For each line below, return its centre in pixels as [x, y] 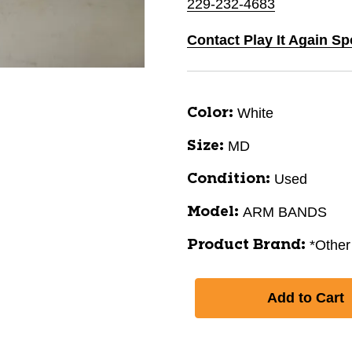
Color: [210, 113]
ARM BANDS [285, 212]
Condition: [229, 179]
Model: [213, 212]
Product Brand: [246, 245]
